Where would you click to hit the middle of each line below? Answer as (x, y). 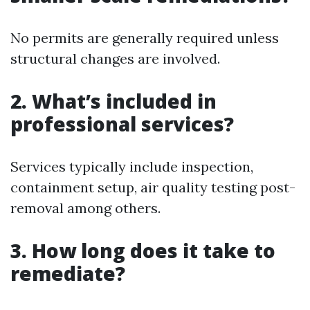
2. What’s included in (113, 101)
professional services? (122, 124)
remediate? (68, 274)
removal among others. (85, 208)
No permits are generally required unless (145, 38)
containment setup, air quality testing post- (153, 188)
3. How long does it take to (143, 251)
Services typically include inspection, (132, 167)
